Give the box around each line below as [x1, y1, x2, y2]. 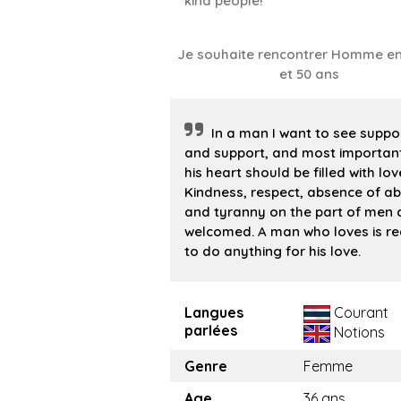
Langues [184, 303, 243, 322]
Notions [330, 323, 385, 342]
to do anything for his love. [184, 243, 361, 260]
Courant [330, 303, 388, 322]
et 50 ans [278, 65, 339, 83]
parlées [184, 321, 237, 340]
